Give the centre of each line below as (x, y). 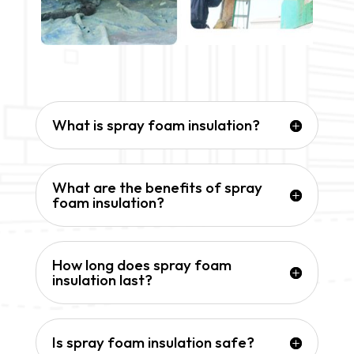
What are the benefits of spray (157, 188)
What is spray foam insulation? (156, 125)
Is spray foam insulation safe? (153, 343)
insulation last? (102, 280)
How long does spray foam (141, 265)
